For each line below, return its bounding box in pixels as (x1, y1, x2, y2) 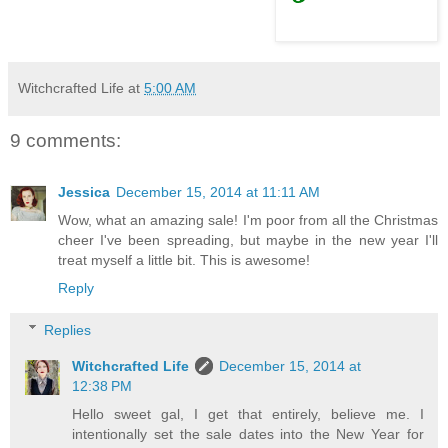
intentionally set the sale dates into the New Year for (72, 425, 424, 442)
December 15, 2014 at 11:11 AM (116, 184, 320, 201)
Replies (44, 321, 92, 338)
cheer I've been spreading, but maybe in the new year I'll (58, 232, 438, 249)
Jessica (58, 184, 110, 201)
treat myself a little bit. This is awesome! (58, 252, 310, 269)
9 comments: (10, 129, 121, 151)
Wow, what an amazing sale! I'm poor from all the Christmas (58, 212, 438, 229)
